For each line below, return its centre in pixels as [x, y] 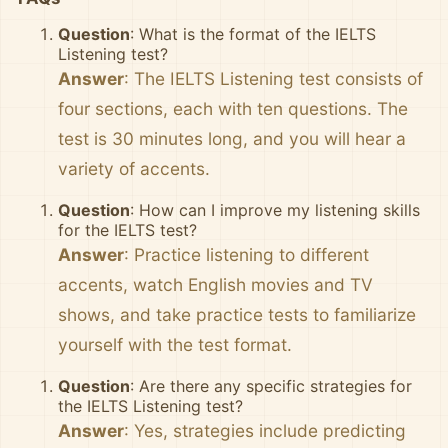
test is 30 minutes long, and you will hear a [232, 138]
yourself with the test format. [175, 344]
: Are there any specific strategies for [271, 386]
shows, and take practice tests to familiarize [237, 314]
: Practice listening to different [246, 254]
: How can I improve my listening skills [275, 210]
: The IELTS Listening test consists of [273, 78]
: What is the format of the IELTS [253, 34]
